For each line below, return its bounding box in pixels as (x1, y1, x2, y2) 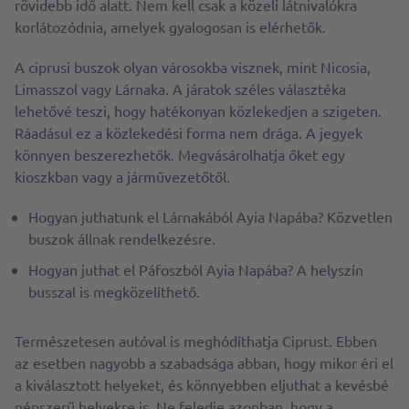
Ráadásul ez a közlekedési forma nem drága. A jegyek (15, 123, 362, 142)
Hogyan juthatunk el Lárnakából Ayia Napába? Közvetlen (28, 207, 393, 225)
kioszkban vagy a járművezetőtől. (15, 167, 230, 185)
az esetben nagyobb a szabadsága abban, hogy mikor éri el (15, 353, 393, 372)
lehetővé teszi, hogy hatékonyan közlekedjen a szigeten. (15, 101, 382, 120)
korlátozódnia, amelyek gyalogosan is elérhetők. (15, 17, 326, 36)
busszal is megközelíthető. (28, 282, 200, 300)
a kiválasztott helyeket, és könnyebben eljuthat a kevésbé (15, 375, 389, 393)
